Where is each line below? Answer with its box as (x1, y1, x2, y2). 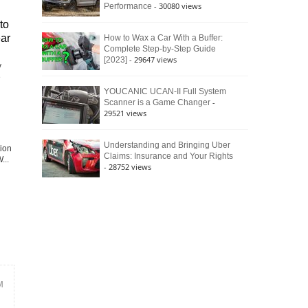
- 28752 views (104, 162, 151, 172)
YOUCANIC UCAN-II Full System (104, 87, 226, 96)
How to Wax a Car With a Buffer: (104, 33, 223, 43)
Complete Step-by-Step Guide (104, 44, 216, 54)
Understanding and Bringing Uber (104, 140, 230, 150)
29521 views (104, 108, 146, 118)
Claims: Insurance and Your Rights (104, 151, 233, 161)
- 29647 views (129, 54, 177, 65)
